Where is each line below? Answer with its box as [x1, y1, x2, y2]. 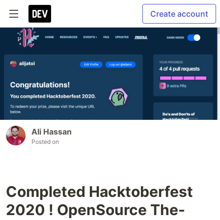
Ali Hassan [31, 127, 72, 137]
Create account [150, 9, 208, 19]
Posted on [31, 138, 59, 146]
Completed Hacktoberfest [6, 183, 193, 201]
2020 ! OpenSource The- [6, 201, 185, 219]
